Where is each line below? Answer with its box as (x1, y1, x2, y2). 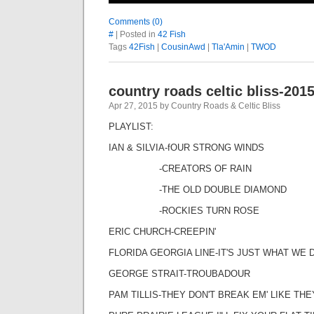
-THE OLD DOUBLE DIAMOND (109, 184, 287, 195)
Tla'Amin (212, 42, 245, 52)
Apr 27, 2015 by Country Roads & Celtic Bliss (109, 101, 280, 111)
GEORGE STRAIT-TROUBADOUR (109, 268, 250, 279)
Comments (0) (109, 17, 163, 27)
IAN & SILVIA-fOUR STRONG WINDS (109, 142, 264, 153)
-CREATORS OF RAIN (109, 163, 252, 174)
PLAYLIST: (109, 121, 153, 132)
